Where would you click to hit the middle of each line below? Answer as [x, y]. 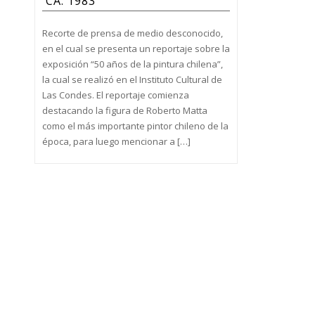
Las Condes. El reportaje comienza [115, 95]
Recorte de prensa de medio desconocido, [132, 33]
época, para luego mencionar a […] [116, 141]
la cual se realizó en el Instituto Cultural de [132, 79]
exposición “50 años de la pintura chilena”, [132, 64]
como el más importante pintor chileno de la [135, 126]
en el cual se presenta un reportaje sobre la [136, 48]
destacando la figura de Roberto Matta [124, 110]
